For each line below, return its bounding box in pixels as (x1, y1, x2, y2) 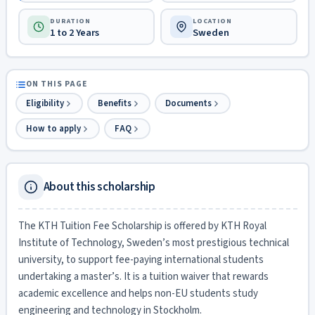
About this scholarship (43, 179, 156, 195)
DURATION (50, 15, 91, 26)
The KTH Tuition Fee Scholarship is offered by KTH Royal (18, 218, 266, 233)
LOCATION (192, 15, 232, 26)
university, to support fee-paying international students (18, 252, 264, 267)
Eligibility (26, 96, 64, 110)
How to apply (26, 122, 81, 135)
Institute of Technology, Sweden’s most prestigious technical (18, 235, 289, 250)
